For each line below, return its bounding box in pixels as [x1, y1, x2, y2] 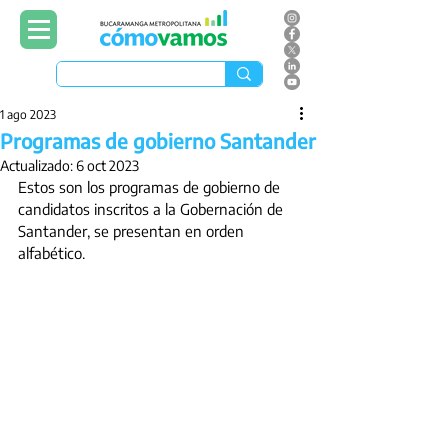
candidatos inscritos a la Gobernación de [18, 200, 287, 218]
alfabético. [18, 244, 89, 262]
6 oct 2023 [76, 157, 139, 174]
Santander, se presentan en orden [18, 222, 248, 240]
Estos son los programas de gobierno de [18, 178, 284, 196]
